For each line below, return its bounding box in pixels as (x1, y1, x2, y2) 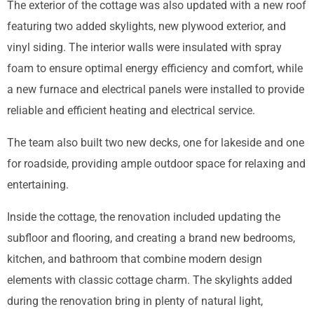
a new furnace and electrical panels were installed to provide (7, 82, 304, 96)
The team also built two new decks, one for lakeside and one (7, 135, 304, 149)
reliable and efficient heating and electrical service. (7, 103, 255, 117)
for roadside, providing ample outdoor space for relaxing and (7, 156, 306, 170)
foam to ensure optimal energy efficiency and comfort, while (7, 61, 303, 75)
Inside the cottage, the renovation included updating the (7, 210, 280, 224)
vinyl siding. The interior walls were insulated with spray (7, 40, 282, 54)
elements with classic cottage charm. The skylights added (7, 273, 292, 287)
